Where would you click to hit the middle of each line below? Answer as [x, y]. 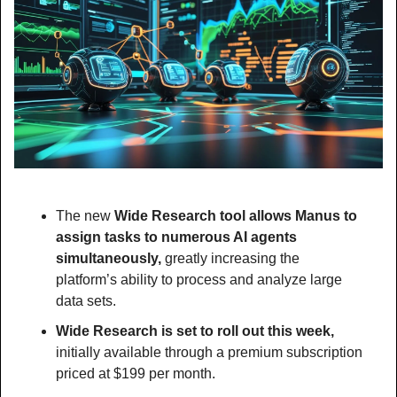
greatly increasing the [232, 258]
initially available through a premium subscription [209, 352]
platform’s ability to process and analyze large [199, 279]
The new [85, 215]
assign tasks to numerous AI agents [176, 237]
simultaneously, [110, 258]
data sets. [86, 300]
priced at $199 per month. [136, 373]
